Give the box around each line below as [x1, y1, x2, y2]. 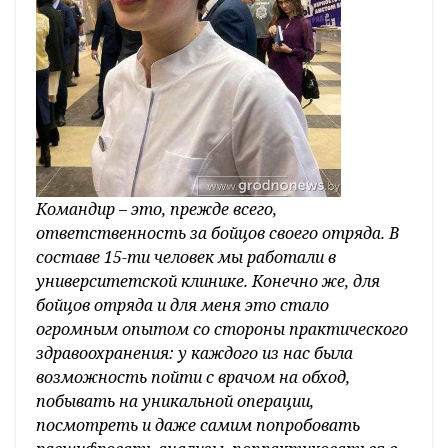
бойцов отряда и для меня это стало [36, 294, 329, 317]
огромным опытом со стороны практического [36, 318, 408, 341]
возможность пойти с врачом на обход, [36, 366, 350, 389]
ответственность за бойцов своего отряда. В [36, 222, 399, 245]
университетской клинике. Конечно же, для [36, 270, 380, 293]
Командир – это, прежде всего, [36, 198, 277, 221]
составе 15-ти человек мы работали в [36, 246, 336, 269]
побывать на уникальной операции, [36, 390, 314, 413]
